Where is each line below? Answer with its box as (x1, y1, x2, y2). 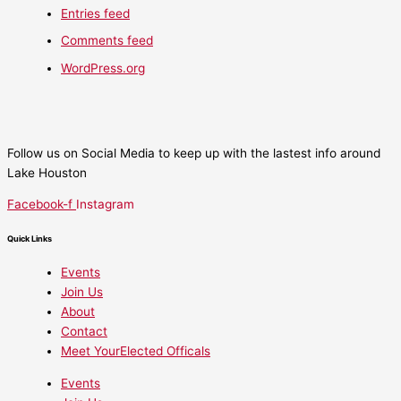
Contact (61, 324, 107, 339)
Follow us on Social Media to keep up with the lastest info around (7, 145, 380, 160)
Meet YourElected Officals (61, 344, 210, 359)
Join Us (61, 285, 103, 300)
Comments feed (61, 33, 153, 48)
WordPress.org (61, 60, 145, 75)
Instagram (76, 197, 134, 212)
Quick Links (7, 233, 52, 243)
